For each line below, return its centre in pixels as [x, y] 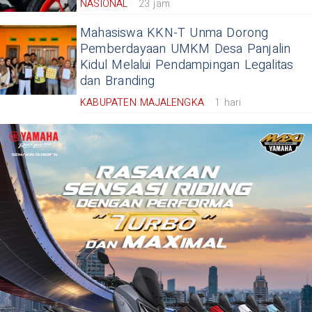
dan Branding [118, 81]
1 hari [228, 103]
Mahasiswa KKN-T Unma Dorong [174, 33]
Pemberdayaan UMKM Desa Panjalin [186, 49]
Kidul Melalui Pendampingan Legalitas [187, 65]
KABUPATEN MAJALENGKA [142, 103]
